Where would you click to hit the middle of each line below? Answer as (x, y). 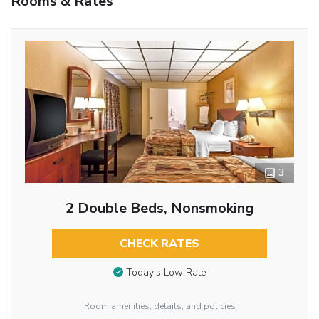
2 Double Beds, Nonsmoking (159, 208)
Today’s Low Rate (166, 273)
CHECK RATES (159, 243)
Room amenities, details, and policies (159, 306)
